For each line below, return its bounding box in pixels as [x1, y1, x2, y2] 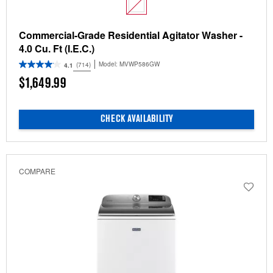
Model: [99, 59, 119, 68]
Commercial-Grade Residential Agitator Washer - [19, 28, 243, 43]
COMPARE [19, 166, 55, 177]
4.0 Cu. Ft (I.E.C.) [19, 41, 94, 56]
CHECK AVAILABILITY [100, 115, 173, 124]
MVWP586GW [119, 59, 160, 68]
